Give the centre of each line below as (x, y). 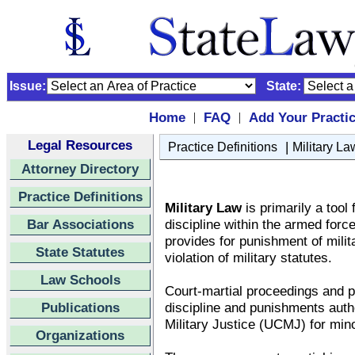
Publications (80, 307)
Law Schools (80, 280)
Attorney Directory (80, 169)
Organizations (80, 335)
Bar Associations (80, 224)
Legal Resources (80, 145)
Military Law (203, 208)
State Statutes (80, 252)
